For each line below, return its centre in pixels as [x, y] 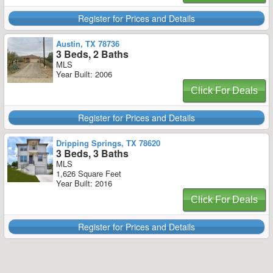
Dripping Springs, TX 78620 [108, 143]
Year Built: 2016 [84, 183]
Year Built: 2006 [84, 74]
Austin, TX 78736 [88, 44]
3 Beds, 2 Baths [92, 54]
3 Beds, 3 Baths [92, 153]
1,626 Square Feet [89, 173]
